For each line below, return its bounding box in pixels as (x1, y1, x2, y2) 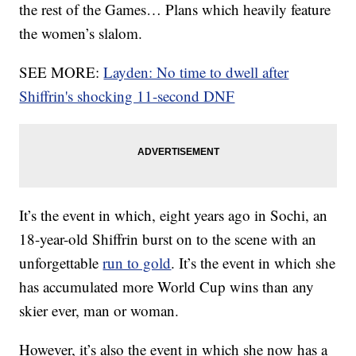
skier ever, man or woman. (19, 300, 180, 321)
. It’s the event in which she (171, 253, 336, 273)
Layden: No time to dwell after (103, 62, 289, 83)
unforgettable (19, 253, 103, 273)
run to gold (103, 253, 172, 273)
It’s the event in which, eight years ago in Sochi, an (19, 205, 328, 226)
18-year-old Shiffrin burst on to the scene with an (19, 229, 317, 250)
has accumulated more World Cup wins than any (19, 277, 315, 297)
